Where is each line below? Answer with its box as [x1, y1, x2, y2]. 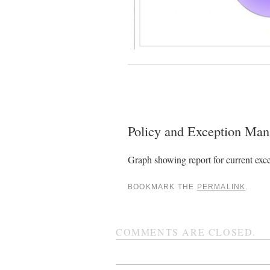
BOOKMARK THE [128, 182, 197, 191]
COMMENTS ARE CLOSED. [116, 225, 256, 238]
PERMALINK [196, 182, 246, 191]
